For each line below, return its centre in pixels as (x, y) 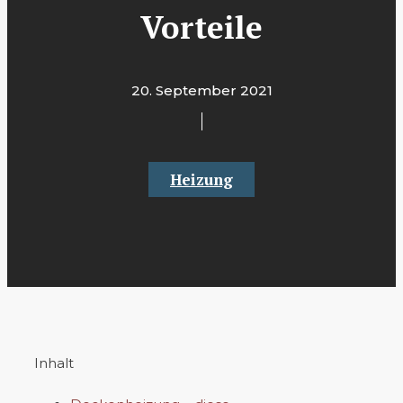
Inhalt (54, 363)
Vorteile (201, 27)
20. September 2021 (201, 91)
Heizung (201, 179)
